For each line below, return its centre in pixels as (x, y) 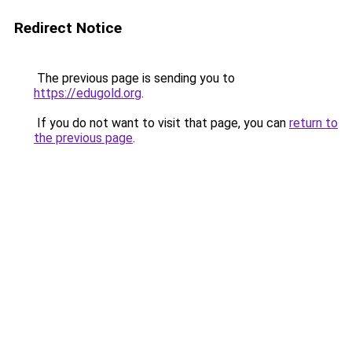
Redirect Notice (68, 28)
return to (313, 123)
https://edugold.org (88, 93)
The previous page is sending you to (134, 78)
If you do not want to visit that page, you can (161, 123)
